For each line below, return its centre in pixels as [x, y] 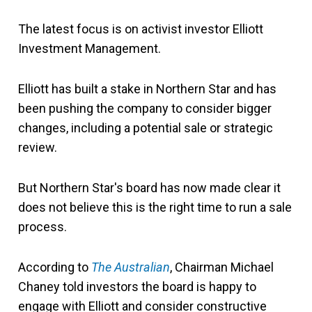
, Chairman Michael [222, 267]
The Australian [131, 267]
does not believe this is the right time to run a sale [155, 207]
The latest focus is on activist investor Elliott [141, 29]
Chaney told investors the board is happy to [137, 286]
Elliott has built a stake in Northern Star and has [147, 88]
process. [42, 226]
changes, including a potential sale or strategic [146, 127]
